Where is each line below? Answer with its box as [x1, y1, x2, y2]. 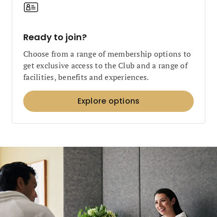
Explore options [77, 95, 140, 107]
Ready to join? [23, 31, 87, 43]
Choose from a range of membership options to [23, 48, 191, 59]
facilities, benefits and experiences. [23, 72, 149, 82]
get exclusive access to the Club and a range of [23, 60, 187, 71]
